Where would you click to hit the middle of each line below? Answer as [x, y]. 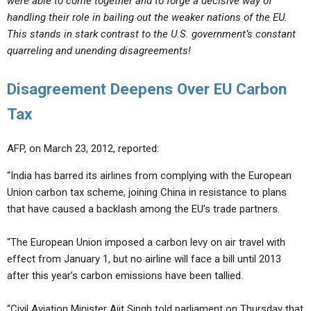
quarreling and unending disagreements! [99, 51]
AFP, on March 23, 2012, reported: [83, 149]
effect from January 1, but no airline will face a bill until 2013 [144, 259]
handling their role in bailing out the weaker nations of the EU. [147, 17]
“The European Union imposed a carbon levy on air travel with [146, 242]
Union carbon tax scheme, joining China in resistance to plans [147, 192]
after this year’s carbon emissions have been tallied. [125, 276]
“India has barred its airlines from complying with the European [149, 176]
